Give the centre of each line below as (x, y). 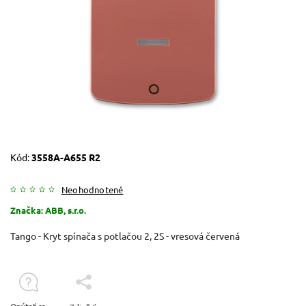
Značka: (28, 210)
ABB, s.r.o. (66, 210)
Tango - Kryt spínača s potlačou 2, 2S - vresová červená (125, 235)
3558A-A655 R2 (66, 157)
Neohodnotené (93, 189)
